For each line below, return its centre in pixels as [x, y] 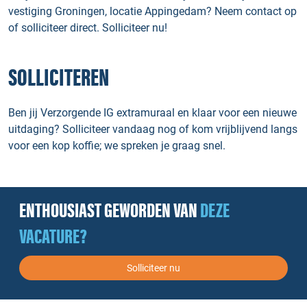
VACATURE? [53, 237]
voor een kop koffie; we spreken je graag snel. [117, 146]
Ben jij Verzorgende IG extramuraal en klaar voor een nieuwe [152, 113]
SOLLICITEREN [59, 78]
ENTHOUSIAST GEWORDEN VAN [110, 211]
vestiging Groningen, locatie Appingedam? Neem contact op [152, 11]
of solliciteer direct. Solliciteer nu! [88, 28]
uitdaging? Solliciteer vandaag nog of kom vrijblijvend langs [153, 129]
